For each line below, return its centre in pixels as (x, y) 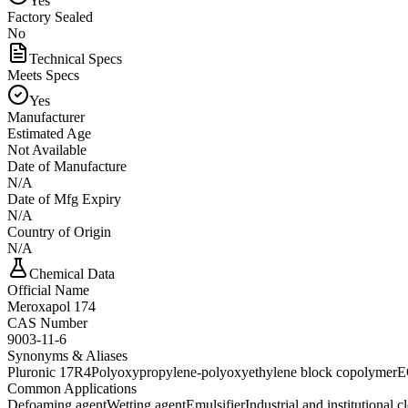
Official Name (48, 290)
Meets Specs (43, 75)
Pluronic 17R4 (49, 372)
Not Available (47, 149)
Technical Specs (76, 58)
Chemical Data (72, 273)
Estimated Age (49, 133)
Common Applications (72, 388)
